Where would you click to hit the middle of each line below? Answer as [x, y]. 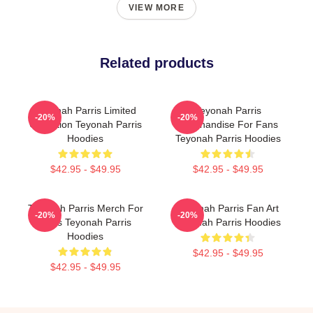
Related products [156, 63]
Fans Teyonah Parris [85, 223]
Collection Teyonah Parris [85, 125]
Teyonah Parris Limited [85, 111]
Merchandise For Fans [228, 125]
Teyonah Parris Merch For [85, 209]
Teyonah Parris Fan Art [228, 209]
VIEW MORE [156, 8]
